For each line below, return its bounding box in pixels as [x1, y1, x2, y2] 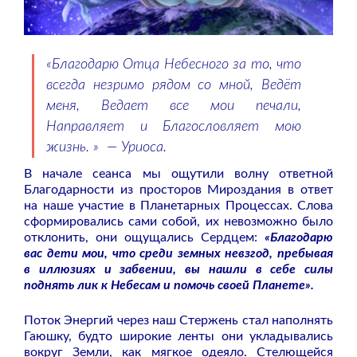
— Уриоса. [103, 139, 167, 155]
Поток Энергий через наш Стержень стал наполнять [24, 313, 333, 327]
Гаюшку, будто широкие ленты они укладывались [24, 329, 333, 343]
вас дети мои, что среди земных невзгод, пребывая [24, 246, 333, 260]
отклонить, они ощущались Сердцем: [24, 230, 265, 244]
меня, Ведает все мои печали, [46, 98, 301, 113]
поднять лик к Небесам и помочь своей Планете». [24, 278, 314, 292]
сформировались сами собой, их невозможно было [24, 214, 333, 228]
